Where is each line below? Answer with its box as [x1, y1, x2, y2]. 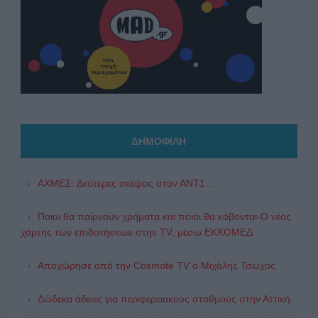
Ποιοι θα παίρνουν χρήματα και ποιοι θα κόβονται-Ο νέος [37, 210, 291, 222]
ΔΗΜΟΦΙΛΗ [131, 135, 187, 147]
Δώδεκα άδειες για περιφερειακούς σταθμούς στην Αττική [37, 292, 290, 305]
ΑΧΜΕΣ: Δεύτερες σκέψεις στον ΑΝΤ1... [37, 177, 214, 189]
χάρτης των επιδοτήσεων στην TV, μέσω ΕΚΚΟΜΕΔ [20, 226, 253, 238]
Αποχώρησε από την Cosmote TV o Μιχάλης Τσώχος [37, 259, 275, 271]
